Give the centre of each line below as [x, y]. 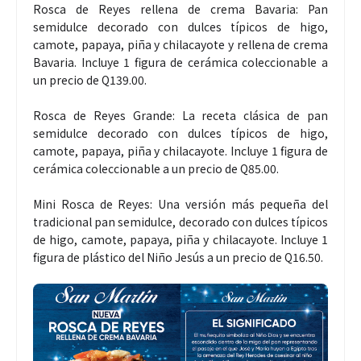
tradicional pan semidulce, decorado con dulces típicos [180, 221]
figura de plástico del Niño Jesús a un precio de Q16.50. [178, 257]
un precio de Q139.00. [90, 79]
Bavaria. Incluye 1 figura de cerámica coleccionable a [180, 62]
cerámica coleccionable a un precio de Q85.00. [156, 168]
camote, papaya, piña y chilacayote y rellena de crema [180, 44]
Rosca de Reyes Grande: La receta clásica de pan [180, 115]
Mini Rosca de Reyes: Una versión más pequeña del [180, 203]
